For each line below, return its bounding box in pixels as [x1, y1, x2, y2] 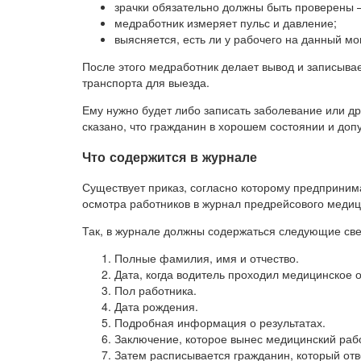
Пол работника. [114, 282, 197, 299]
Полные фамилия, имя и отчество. [114, 250, 299, 267]
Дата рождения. [114, 298, 198, 315]
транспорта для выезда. [82, 74, 210, 91]
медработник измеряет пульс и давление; [114, 15, 337, 31]
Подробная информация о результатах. [114, 314, 326, 331]
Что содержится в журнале [82, 147, 257, 166]
